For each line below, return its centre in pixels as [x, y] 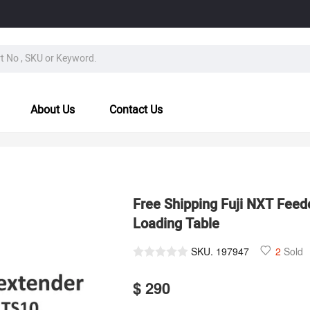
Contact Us [136, 110]
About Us [53, 110]
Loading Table [176, 224]
